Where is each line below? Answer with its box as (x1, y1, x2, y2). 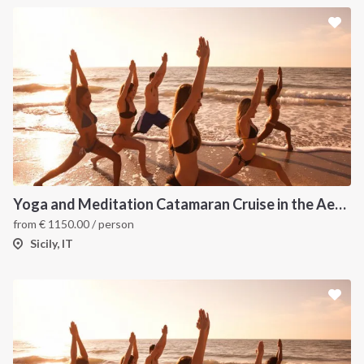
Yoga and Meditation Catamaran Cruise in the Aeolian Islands (335, 195, 346, 213)
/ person (89, 217, 134, 231)
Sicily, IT (30, 236, 73, 250)
